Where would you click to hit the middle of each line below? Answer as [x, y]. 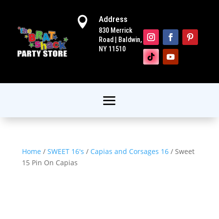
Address [113, 19]
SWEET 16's [66, 151]
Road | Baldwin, [120, 39]
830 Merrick [116, 30]
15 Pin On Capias [50, 163]
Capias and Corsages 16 [129, 151]
